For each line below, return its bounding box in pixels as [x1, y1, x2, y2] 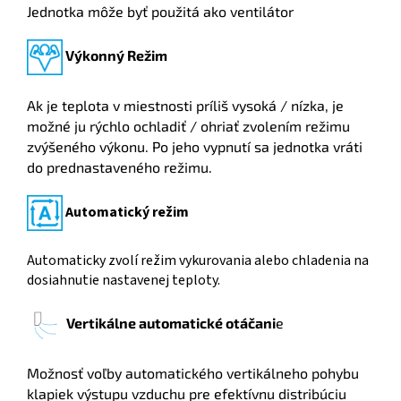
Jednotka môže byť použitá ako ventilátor [27, 3, 294, 21]
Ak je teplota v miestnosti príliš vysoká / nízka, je [27, 97, 344, 115]
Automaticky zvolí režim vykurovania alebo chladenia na [27, 251, 369, 271]
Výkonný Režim [65, 46, 170, 64]
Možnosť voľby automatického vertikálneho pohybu [27, 364, 359, 382]
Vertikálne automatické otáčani [66, 314, 276, 332]
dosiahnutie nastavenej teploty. [27, 270, 220, 291]
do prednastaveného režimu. [27, 158, 212, 176]
